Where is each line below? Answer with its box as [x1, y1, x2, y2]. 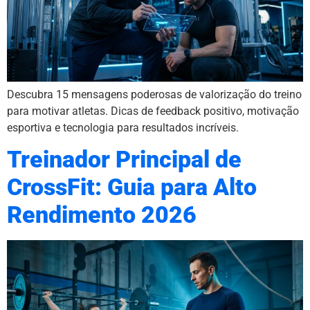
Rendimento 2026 [7, 201, 197, 229]
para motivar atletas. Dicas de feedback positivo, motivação [7, 104, 299, 118]
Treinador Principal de [7, 146, 241, 174]
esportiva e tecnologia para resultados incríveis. [7, 120, 239, 134]
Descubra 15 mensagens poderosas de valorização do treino [7, 87, 302, 101]
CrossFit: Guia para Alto [7, 174, 257, 201]
